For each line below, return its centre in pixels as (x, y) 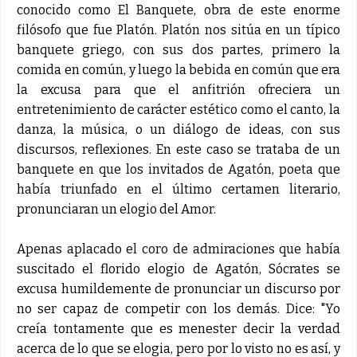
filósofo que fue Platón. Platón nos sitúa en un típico (178, 29)
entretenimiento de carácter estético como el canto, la (178, 109)
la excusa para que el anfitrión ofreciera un (178, 89)
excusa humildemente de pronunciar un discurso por (178, 288)
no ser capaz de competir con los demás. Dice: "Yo (178, 308)
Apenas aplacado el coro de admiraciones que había (178, 249)
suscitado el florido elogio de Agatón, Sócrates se (178, 269)
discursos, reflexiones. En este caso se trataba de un (178, 149)
